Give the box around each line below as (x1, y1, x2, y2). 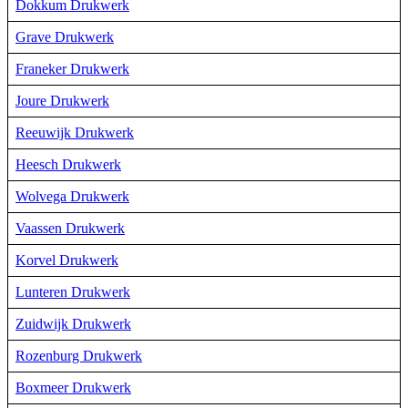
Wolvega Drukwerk (15, 188, 129, 204)
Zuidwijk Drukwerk (15, 315, 131, 331)
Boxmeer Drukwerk (15, 379, 131, 395)
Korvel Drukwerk (15, 251, 118, 268)
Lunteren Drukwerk (15, 283, 130, 300)
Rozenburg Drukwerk (15, 347, 142, 363)
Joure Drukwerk (15, 92, 109, 108)
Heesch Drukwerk (15, 156, 121, 172)
